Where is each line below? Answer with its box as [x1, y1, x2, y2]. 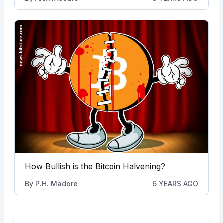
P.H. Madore [35, 179, 78, 188]
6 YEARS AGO [152, 179, 199, 188]
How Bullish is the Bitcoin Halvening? [24, 161, 165, 171]
